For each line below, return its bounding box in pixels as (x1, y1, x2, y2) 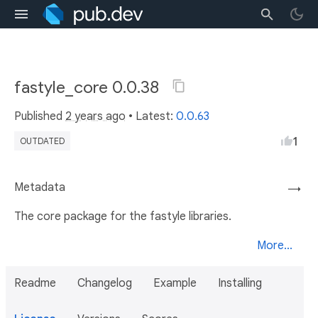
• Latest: (126, 109, 176, 124)
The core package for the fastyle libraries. (14, 209, 231, 224)
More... (257, 238, 292, 253)
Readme (14, 276, 56, 290)
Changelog (77, 276, 132, 290)
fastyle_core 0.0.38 (14, 77, 163, 98)
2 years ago (65, 109, 126, 124)
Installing (218, 276, 262, 290)
